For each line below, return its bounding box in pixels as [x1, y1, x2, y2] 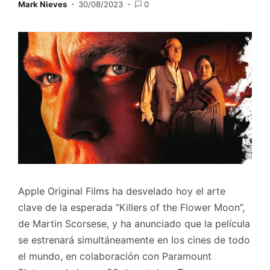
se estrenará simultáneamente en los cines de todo [18, 233, 250, 246]
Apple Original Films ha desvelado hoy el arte [18, 184, 225, 197]
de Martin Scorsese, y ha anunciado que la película [18, 217, 250, 230]
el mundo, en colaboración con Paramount [18, 250, 212, 262]
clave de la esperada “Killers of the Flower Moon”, [18, 201, 245, 213]
